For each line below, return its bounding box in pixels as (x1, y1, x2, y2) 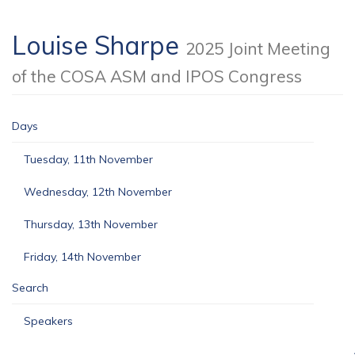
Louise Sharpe (12, 29, 185, 61)
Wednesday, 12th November (24, 185, 172, 199)
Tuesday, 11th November (24, 152, 153, 166)
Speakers (24, 314, 73, 328)
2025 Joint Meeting (185, 38, 330, 59)
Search (12, 281, 48, 295)
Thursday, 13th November (24, 217, 158, 231)
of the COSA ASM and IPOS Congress (12, 66, 302, 86)
